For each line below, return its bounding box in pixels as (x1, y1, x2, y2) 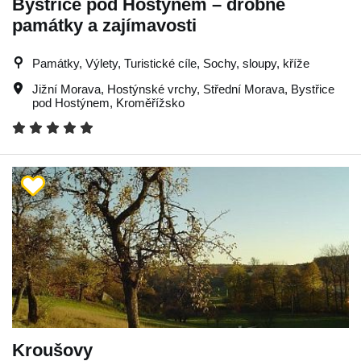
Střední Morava (203, 81, 284, 96)
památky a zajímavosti (12, 15, 197, 35)
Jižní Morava (32, 81, 101, 96)
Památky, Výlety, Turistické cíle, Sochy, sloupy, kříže (32, 56, 309, 70)
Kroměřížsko (116, 95, 185, 110)
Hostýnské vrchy (107, 81, 197, 96)
